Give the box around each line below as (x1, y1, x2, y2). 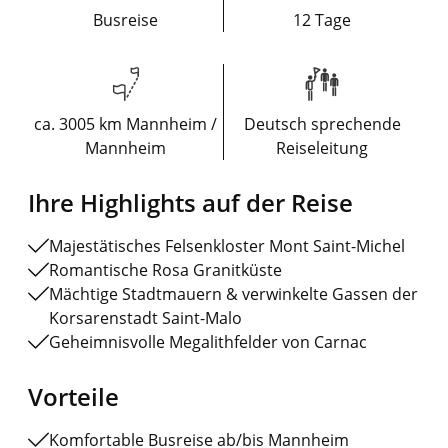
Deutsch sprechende (243, 113, 401, 136)
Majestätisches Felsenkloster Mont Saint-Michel (49, 235, 405, 258)
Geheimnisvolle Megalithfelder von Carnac (49, 331, 367, 354)
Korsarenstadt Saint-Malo (49, 307, 242, 330)
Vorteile (28, 380, 119, 414)
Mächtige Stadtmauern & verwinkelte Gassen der (49, 283, 418, 306)
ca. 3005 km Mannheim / (34, 113, 217, 136)
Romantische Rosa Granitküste (49, 259, 282, 282)
